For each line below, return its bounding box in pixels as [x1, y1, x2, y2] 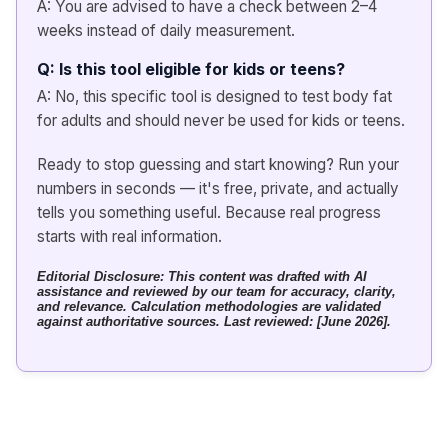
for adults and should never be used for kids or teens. [37, 110, 405, 130]
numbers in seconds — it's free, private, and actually [37, 178, 399, 198]
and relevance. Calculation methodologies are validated [37, 298, 381, 314]
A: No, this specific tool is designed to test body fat [37, 86, 392, 106]
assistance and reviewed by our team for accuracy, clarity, [37, 283, 396, 299]
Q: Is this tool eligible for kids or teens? [37, 58, 345, 79]
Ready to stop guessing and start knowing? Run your [37, 154, 399, 174]
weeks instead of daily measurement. [37, 20, 295, 40]
